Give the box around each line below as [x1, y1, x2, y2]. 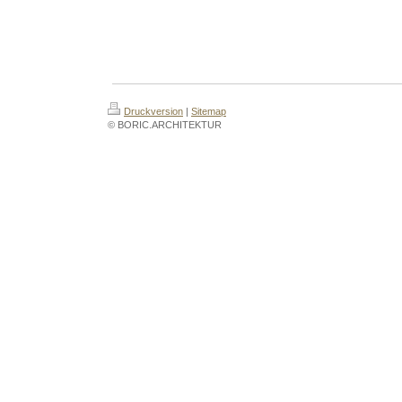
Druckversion [124, 106, 183, 117]
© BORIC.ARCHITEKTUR [108, 119, 222, 130]
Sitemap [191, 106, 226, 117]
